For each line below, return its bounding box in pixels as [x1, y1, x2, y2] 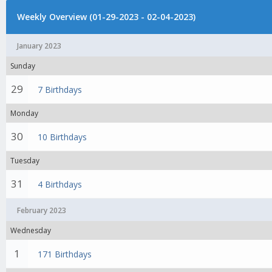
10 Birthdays [38, 131, 87, 143]
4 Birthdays [38, 178, 83, 190]
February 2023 [17, 205, 66, 216]
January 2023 [17, 41, 61, 51]
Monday [10, 108, 38, 118]
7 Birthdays [38, 84, 83, 95]
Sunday [10, 61, 35, 71]
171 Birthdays [38, 248, 92, 260]
